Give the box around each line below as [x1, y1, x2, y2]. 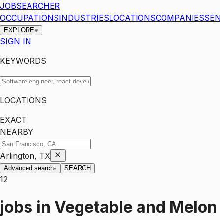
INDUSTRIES [59, 13, 109, 23]
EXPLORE [4, 27, 34, 34]
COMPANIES [156, 13, 204, 23]
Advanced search [4, 165, 54, 172]
